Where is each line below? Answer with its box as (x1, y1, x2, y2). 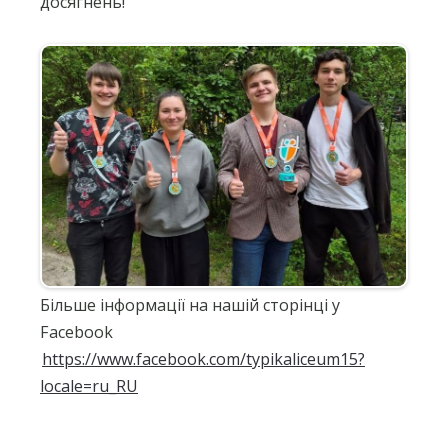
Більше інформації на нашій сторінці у (40, 294, 340, 317)
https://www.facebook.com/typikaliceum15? (42, 348, 365, 371)
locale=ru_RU (40, 375, 138, 398)
